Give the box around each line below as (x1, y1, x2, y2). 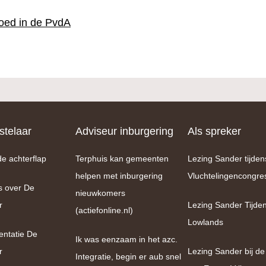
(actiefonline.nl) (75, 205, 133, 215)
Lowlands (188, 217, 223, 227)
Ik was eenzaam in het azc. (75, 235, 178, 244)
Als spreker (188, 125, 241, 137)
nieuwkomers (75, 188, 125, 198)
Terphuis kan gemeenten (75, 154, 169, 163)
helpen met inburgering (75, 171, 163, 180)
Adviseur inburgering (75, 125, 173, 137)
